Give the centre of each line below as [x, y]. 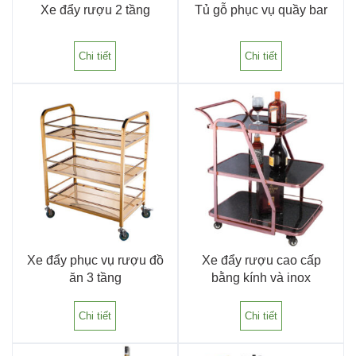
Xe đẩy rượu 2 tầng [95, 10]
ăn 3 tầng [95, 277]
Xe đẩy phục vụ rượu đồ [95, 260]
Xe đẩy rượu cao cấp [261, 260]
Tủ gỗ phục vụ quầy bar [261, 10]
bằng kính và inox [261, 277]
